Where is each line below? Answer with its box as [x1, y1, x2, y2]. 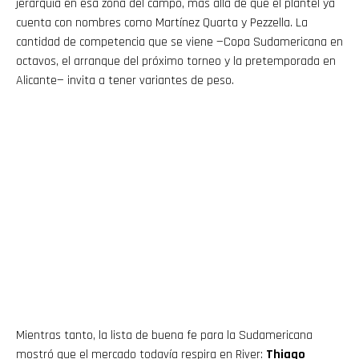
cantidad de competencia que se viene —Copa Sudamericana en [16, 33, 343, 50]
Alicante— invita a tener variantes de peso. [16, 71, 234, 89]
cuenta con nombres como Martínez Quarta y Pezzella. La [16, 14, 308, 31]
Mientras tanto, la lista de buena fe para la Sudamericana [16, 326, 313, 344]
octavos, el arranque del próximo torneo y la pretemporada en [16, 52, 336, 70]
